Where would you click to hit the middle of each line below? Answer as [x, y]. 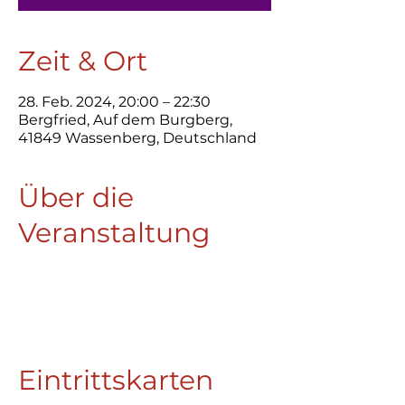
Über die [76, 198]
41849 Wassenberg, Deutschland [137, 138]
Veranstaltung [114, 233]
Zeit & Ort [83, 61]
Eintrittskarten [116, 380]
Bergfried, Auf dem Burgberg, [125, 120]
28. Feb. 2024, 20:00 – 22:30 [114, 102]
